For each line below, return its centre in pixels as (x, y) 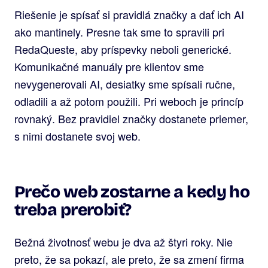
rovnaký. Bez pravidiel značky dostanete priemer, (131, 119)
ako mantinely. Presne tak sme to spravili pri (119, 32)
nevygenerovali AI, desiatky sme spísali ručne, (125, 84)
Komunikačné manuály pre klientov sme (109, 67)
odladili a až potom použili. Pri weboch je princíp (129, 101)
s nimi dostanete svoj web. (77, 136)
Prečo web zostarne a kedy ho (132, 192)
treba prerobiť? (73, 210)
